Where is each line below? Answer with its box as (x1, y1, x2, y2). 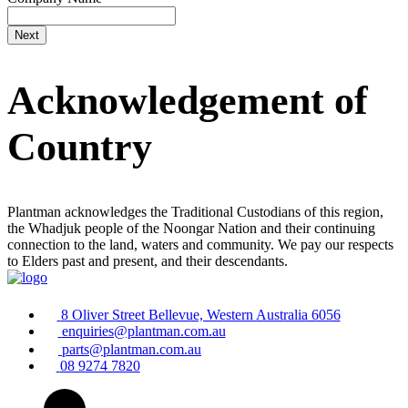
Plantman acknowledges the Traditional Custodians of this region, (7, 203, 383, 219)
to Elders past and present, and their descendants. (7, 252, 288, 269)
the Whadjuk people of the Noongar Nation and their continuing (7, 219, 375, 236)
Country (7, 125, 152, 170)
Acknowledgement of (7, 78, 368, 124)
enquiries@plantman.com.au (61, 322, 226, 339)
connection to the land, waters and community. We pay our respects (7, 236, 393, 252)
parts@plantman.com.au (62, 341, 201, 357)
